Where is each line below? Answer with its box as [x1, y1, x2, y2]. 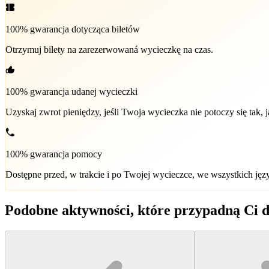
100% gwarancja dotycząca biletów [5, 23, 140, 34]
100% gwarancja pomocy [5, 148, 102, 159]
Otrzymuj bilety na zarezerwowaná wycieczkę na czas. [5, 44, 213, 55]
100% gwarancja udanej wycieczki [5, 86, 138, 97]
